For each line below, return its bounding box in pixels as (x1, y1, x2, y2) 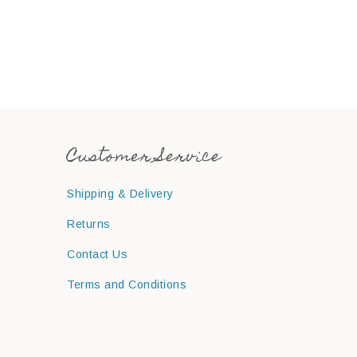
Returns (67, 218, 111, 231)
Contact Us (67, 248, 127, 261)
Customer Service (67, 143, 222, 174)
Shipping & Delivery (67, 187, 174, 201)
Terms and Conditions (67, 278, 186, 292)
